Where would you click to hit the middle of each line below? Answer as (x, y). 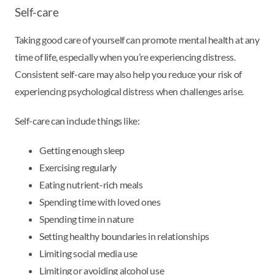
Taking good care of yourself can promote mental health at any (137, 40)
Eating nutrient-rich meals (91, 185)
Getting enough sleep (82, 150)
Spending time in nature (87, 219)
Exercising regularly (78, 168)
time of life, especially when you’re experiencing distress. (125, 57)
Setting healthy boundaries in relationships (124, 236)
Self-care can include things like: (77, 121)
